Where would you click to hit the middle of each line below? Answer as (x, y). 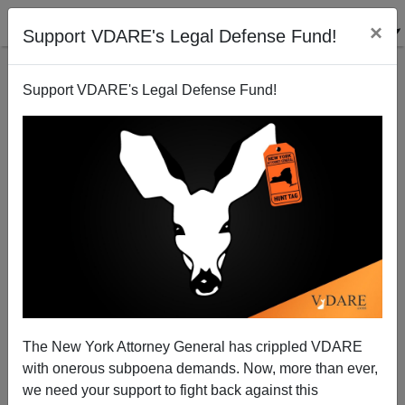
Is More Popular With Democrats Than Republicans (202, 320)
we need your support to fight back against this (170, 390)
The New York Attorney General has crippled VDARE (193, 346)
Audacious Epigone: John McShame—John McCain (202, 303)
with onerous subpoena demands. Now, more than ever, (200, 368)
